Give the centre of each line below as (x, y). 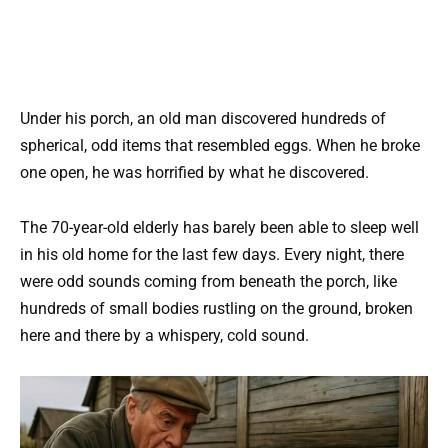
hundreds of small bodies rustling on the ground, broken (216, 308)
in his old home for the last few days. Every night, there (212, 254)
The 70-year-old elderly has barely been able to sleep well (219, 227)
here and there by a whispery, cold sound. (164, 335)
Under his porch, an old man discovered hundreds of (203, 119)
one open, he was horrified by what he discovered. (194, 173)
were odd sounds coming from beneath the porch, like (208, 281)
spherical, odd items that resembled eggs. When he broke (220, 146)
